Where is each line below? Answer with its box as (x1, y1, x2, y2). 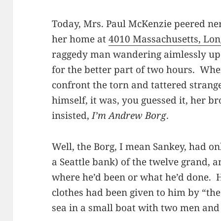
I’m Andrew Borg (92, 109, 167, 122)
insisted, (52, 109, 92, 122)
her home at (52, 33, 109, 46)
